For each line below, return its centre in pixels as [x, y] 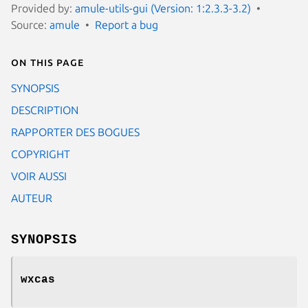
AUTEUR [32, 198]
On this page [47, 62]
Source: [30, 24]
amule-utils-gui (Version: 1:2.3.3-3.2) [163, 8]
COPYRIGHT [41, 154]
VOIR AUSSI [39, 176]
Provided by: [43, 8]
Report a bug [126, 24]
